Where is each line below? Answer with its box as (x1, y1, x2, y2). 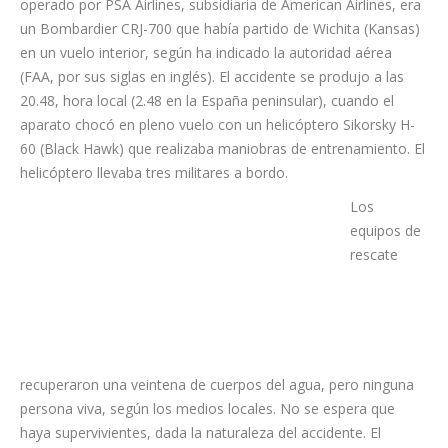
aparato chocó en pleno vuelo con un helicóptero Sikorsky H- (20, 115, 415, 135)
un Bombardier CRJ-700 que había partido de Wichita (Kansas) (20, 19, 420, 39)
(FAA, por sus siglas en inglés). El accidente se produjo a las (20, 67, 404, 87)
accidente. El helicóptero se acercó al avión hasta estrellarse (20, 412, 409, 432)
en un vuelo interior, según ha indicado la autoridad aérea (20, 43, 392, 63)
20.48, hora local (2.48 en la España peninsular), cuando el (20, 91, 394, 111)
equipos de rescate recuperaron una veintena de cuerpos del (20, 340, 412, 360)
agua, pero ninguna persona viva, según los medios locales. (20, 364, 405, 384)
